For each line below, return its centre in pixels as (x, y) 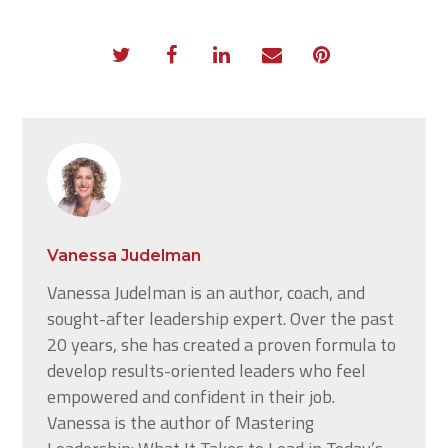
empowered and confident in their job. (191, 396)
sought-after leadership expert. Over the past (221, 318)
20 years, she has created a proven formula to (222, 344)
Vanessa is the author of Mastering (181, 422)
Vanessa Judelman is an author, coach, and (206, 292)
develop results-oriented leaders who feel (207, 370)
